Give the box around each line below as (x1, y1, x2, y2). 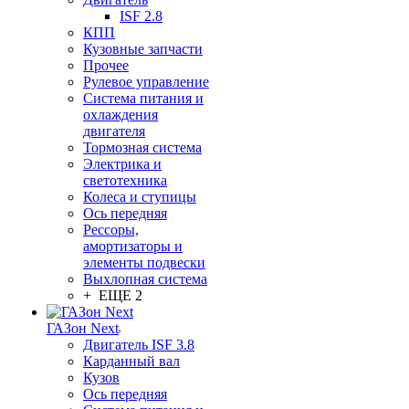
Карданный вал (83, 353, 180, 369)
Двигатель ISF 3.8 (83, 337, 194, 352)
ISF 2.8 (120, 8, 163, 24)
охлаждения (83, 107, 158, 122)
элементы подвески (83, 255, 205, 270)
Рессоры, (83, 222, 139, 237)
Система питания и (83, 90, 204, 106)
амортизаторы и (83, 238, 183, 254)
